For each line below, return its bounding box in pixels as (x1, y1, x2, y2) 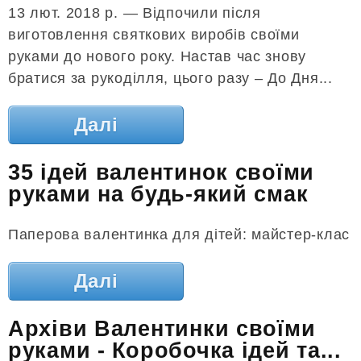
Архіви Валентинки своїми (8, 317, 316, 342)
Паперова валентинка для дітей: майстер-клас (8, 226, 350, 243)
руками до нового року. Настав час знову (8, 48, 307, 64)
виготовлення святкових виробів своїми (8, 26, 300, 43)
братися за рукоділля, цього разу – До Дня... (8, 69, 333, 86)
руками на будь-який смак (8, 182, 309, 207)
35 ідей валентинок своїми (8, 160, 314, 185)
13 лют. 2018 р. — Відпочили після (8, 4, 261, 21)
